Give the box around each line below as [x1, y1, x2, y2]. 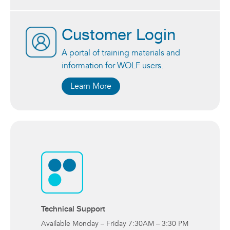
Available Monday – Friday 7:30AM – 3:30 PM [41, 219, 188, 228]
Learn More [70, 81, 111, 91]
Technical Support [41, 202, 105, 214]
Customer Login [62, 22, 176, 48]
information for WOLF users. [62, 60, 163, 71]
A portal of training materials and [62, 47, 180, 58]
